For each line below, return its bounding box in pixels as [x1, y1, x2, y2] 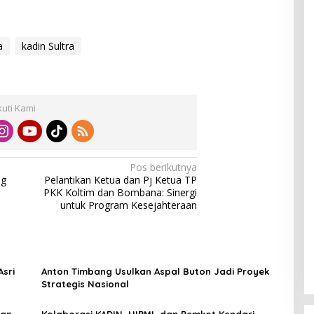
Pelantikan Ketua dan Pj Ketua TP [44, 173, 198, 187]
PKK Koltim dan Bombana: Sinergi [43, 186, 198, 200]
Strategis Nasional [41, 278, 129, 290]
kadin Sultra [21, 39, 74, 53]
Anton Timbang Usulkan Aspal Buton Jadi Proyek [41, 266, 269, 278]
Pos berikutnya [130, 161, 198, 175]
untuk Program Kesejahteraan [60, 198, 198, 212]
